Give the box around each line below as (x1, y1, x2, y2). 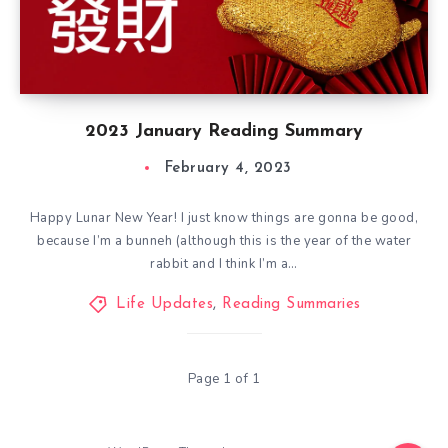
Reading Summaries (222, 297, 361, 312)
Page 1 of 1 (187, 370, 261, 388)
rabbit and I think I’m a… (150, 255, 298, 273)
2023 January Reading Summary (85, 122, 363, 141)
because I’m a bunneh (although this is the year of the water (37, 232, 411, 250)
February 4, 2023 (164, 161, 292, 176)
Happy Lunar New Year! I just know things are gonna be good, (29, 209, 419, 227)
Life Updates (116, 297, 213, 312)
